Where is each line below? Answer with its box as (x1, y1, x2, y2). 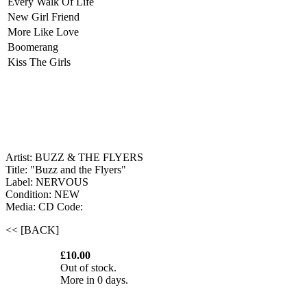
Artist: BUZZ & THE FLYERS (5, 151, 143, 164)
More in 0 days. (60, 274, 128, 286)
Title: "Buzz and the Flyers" (5, 164, 126, 176)
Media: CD (5, 201, 57, 213)
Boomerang (8, 41, 58, 53)
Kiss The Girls (8, 56, 71, 69)
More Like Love (8, 26, 79, 38)
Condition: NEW (5, 188, 79, 201)
